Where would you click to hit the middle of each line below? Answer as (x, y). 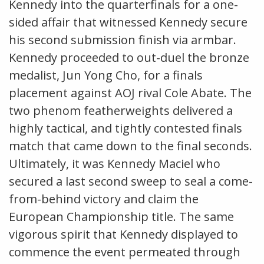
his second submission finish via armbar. (123, 39)
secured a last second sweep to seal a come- (131, 181)
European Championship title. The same (121, 216)
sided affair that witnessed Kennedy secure (128, 22)
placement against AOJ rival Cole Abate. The (130, 93)
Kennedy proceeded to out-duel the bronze (129, 57)
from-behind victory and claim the (104, 199)
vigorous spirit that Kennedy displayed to (123, 234)
